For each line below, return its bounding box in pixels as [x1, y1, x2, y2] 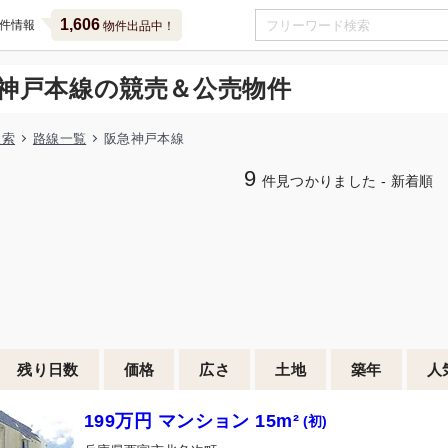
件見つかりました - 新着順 [261, 174, 434, 189]
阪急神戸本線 [104, 131, 184, 146]
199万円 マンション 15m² [84, 411, 300, 431]
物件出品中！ [99, 19, 175, 33]
